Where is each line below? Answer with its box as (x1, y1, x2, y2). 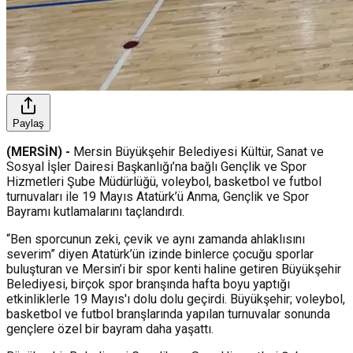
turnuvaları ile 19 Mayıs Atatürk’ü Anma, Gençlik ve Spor (6, 188, 309, 204)
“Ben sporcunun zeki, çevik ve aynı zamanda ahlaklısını (6, 231, 305, 247)
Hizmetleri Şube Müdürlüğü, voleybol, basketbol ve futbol (6, 173, 321, 189)
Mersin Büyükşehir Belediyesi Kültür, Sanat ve (73, 143, 324, 159)
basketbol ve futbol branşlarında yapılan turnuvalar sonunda (6, 306, 330, 321)
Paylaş (13, 117, 44, 129)
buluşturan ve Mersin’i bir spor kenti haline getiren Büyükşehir (6, 261, 341, 277)
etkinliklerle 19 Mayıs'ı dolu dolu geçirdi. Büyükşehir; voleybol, (6, 291, 345, 307)
